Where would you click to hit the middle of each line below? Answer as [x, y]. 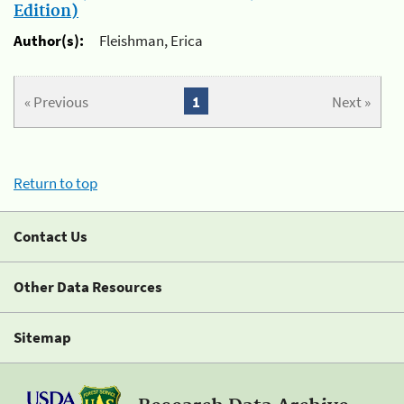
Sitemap [42, 338]
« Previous [57, 101]
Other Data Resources [88, 287]
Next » [351, 101]
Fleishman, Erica [151, 41]
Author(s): [49, 41]
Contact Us [50, 237]
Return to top [55, 184]
